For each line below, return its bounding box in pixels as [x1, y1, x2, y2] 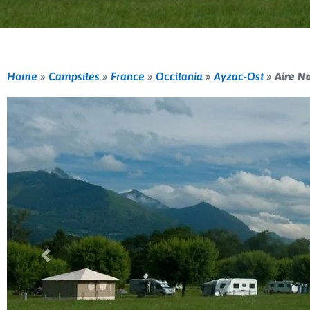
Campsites [48, 69, 100, 82]
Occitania [156, 69, 203, 82]
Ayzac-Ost [214, 69, 264, 82]
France [111, 69, 145, 82]
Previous [44, 254, 86, 268]
